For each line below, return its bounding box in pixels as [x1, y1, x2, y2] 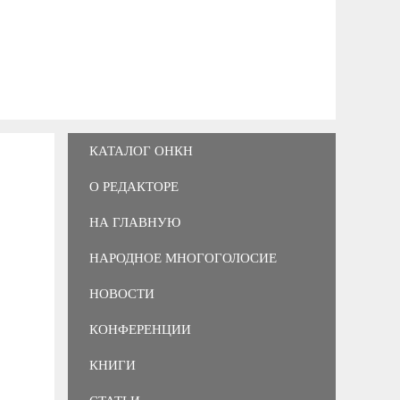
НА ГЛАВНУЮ [89, 215, 180, 229]
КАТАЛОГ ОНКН [89, 144, 193, 158]
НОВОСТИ [89, 287, 154, 301]
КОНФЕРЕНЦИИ [89, 322, 191, 337]
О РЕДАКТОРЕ [89, 179, 179, 194]
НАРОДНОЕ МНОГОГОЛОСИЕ [89, 251, 277, 265]
